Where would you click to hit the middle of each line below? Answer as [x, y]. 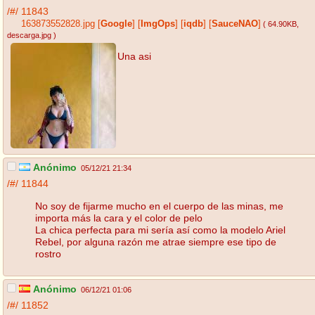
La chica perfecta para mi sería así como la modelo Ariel [160, 230]
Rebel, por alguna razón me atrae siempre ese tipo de [156, 242]
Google [116, 24]
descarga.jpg [29, 36]
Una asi [134, 56]
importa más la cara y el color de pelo [119, 218]
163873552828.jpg [58, 24]
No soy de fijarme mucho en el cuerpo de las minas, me [159, 206]
